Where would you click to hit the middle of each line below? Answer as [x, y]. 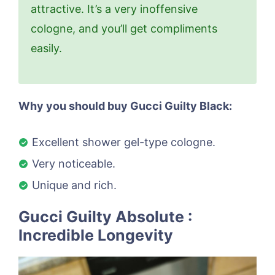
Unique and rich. [74, 185]
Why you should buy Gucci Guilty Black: [125, 106]
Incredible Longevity [96, 235]
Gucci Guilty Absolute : [105, 216]
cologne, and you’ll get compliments [124, 28]
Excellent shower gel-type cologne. [124, 142]
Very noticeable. [74, 163]
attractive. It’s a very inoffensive [114, 9]
